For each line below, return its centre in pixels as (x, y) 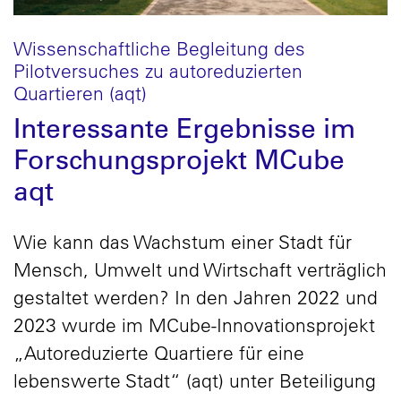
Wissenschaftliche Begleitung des (159, 48)
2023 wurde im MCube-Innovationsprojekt (194, 325)
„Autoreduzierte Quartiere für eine (159, 353)
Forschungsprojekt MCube (179, 159)
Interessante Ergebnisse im (184, 128)
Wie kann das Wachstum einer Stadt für (183, 242)
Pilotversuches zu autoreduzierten (158, 70)
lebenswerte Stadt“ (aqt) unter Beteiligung (195, 381)
